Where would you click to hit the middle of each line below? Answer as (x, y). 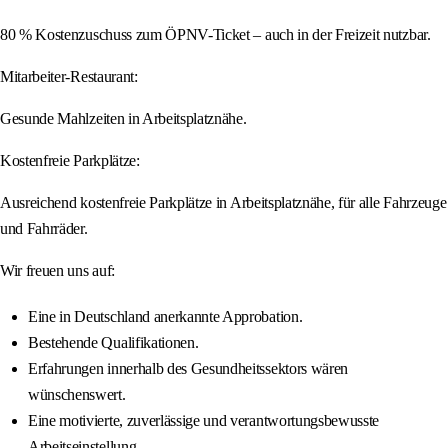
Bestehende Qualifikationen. (113, 343)
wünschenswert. (77, 395)
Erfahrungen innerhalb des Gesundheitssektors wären (188, 369)
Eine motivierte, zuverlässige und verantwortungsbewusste (204, 421)
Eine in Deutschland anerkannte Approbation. (165, 317)
